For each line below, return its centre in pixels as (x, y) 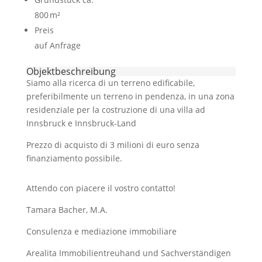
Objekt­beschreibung (71, 71)
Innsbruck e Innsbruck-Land (81, 123)
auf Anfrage (57, 45)
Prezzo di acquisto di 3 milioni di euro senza (113, 145)
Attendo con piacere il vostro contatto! (101, 188)
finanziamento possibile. (74, 158)
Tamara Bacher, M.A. (67, 210)
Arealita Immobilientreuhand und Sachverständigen (128, 253)
